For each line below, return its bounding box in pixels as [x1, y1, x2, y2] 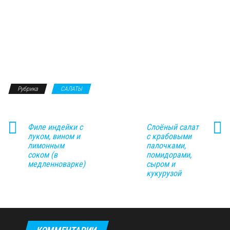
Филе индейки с [28, 122, 83, 132]
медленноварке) [28, 159, 85, 169]
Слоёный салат [146, 122, 199, 132]
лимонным [28, 140, 64, 150]
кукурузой [146, 168, 181, 178]
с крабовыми [146, 131, 191, 141]
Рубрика [17, 85, 38, 92]
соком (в [28, 149, 57, 160]
